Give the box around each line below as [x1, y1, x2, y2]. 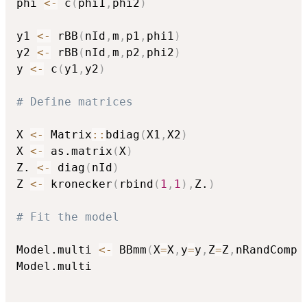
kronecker [44, 177, 112, 191]
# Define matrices [16, 95, 133, 108]
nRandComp [236, 243, 304, 256]
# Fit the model [16, 210, 119, 223]
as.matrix [44, 144, 112, 158]
